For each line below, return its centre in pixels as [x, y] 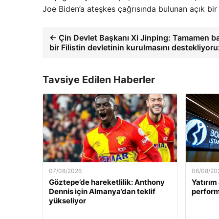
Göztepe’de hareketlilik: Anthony [107, 182]
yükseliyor [67, 201]
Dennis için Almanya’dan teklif [102, 192]
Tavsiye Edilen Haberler [99, 80]
